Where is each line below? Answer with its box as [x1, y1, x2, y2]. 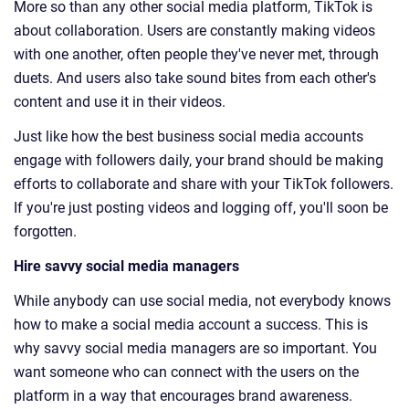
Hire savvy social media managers [14, 257, 239, 276]
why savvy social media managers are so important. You [14, 340, 377, 358]
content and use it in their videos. [14, 93, 225, 111]
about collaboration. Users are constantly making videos [14, 22, 375, 40]
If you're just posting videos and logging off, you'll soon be [14, 199, 388, 217]
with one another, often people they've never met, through [14, 46, 379, 64]
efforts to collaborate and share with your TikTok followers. [14, 175, 393, 194]
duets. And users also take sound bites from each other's [14, 69, 376, 88]
